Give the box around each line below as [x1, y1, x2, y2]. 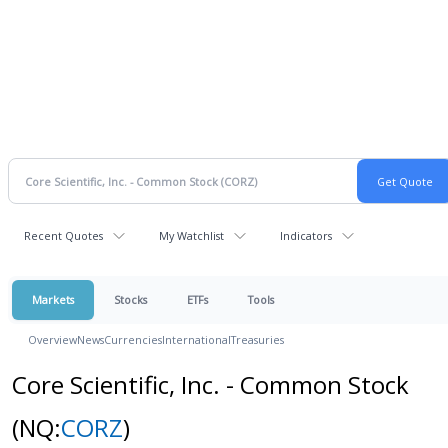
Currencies [104, 332, 162, 347]
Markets [32, 292, 74, 307]
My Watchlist [159, 228, 224, 243]
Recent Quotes [24, 228, 103, 243]
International [162, 332, 231, 347]
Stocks [114, 292, 147, 307]
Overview [28, 332, 77, 347]
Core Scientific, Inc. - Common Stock [11, 368, 409, 401]
